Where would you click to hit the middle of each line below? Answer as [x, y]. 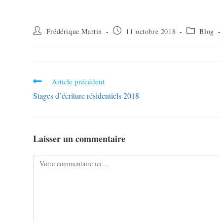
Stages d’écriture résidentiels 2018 [86, 95]
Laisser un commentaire [79, 138]
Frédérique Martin [74, 31]
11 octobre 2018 [151, 31]
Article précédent [78, 81]
